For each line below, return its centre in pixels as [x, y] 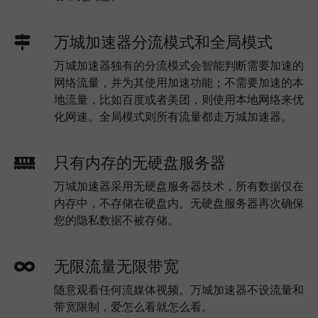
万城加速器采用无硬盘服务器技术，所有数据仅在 [179, 186]
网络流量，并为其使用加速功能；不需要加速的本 [179, 82]
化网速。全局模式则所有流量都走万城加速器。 [173, 116]
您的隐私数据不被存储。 [116, 220]
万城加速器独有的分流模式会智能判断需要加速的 [179, 65]
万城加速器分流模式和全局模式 [163, 41]
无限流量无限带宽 [116, 265]
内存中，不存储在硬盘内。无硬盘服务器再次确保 [179, 203]
